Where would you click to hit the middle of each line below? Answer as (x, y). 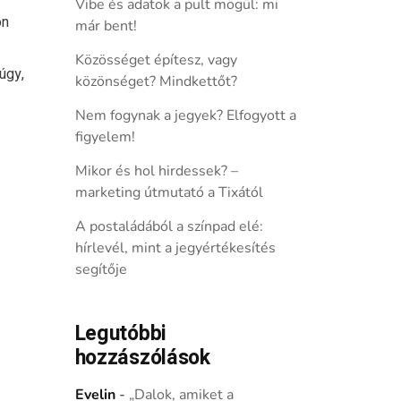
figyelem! (105, 137)
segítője (101, 269)
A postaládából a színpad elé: (169, 226)
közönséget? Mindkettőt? (156, 81)
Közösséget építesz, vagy (156, 60)
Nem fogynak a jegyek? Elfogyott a (185, 115)
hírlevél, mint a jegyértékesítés (175, 248)
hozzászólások (142, 358)
